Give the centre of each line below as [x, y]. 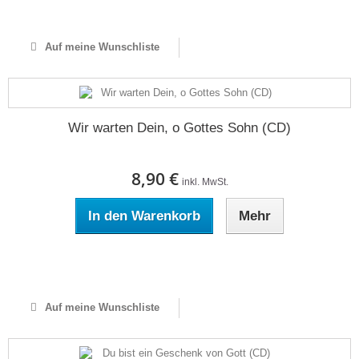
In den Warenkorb [144, 216]
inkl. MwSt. [205, 182]
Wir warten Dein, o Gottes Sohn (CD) [179, 128]
